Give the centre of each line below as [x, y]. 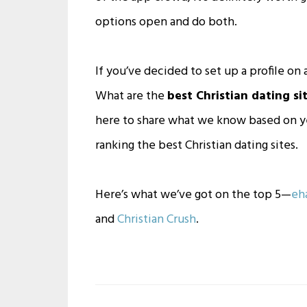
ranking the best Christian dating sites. [197, 145]
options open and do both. [167, 22]
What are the [132, 96]
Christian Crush [157, 219]
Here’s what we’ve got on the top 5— [194, 195]
